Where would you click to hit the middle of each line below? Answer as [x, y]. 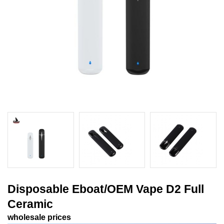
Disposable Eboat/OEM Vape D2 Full [106, 189]
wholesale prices [39, 217]
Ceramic [30, 204]
